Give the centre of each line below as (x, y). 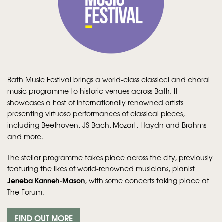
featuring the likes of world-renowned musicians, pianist (101, 169)
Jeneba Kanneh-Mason (46, 180)
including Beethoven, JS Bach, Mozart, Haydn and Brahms (107, 125)
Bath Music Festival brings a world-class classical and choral (109, 79)
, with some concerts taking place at (147, 181)
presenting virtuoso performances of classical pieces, (96, 113)
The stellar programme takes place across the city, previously (110, 157)
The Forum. (26, 192)
